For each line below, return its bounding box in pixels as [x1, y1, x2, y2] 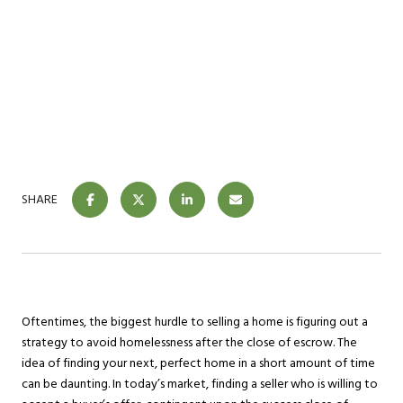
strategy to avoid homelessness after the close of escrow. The [22, 332, 357, 353]
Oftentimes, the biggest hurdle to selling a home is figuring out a [22, 311, 368, 332]
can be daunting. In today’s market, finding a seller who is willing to [22, 373, 378, 394]
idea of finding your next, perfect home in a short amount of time [22, 353, 375, 373]
